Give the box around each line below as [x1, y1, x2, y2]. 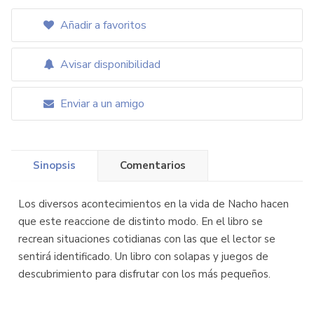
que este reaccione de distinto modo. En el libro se [18, 214, 263, 228]
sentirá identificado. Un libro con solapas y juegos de [18, 249, 268, 264]
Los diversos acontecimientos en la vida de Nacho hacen [18, 196, 289, 211]
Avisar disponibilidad [57, 56, 161, 72]
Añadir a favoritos [57, 17, 146, 33]
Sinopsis [33, 158, 76, 172]
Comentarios [120, 158, 186, 172]
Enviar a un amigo [57, 95, 144, 111]
